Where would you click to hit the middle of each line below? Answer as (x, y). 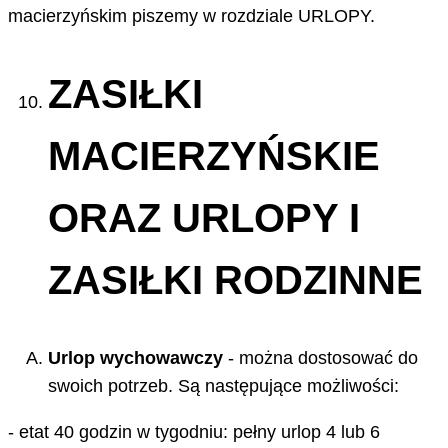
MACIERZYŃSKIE (214, 155)
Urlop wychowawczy (135, 358)
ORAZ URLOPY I (204, 217)
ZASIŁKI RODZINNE (235, 279)
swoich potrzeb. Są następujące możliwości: (223, 386)
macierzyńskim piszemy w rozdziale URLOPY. (191, 15)
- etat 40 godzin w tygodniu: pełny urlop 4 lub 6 (194, 432)
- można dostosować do (320, 358)
